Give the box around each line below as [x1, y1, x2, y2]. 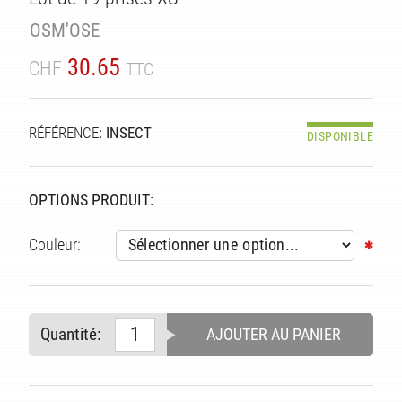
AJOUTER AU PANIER [206, 325, 342, 344]
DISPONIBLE [306, 128, 373, 144]
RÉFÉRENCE [29, 124, 99, 143]
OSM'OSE [30, 19, 100, 41]
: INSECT [99, 124, 152, 143]
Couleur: [29, 236, 81, 255]
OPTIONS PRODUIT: [29, 191, 153, 210]
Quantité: [39, 323, 100, 345]
